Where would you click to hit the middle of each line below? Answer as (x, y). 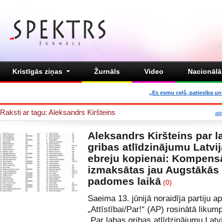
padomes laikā (124, 181)
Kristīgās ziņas (37, 71)
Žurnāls (107, 71)
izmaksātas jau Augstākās (153, 170)
